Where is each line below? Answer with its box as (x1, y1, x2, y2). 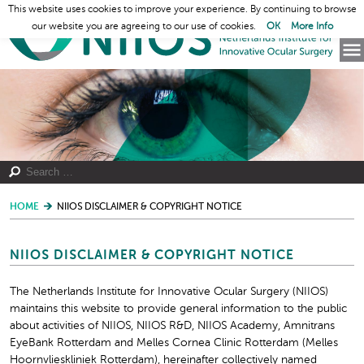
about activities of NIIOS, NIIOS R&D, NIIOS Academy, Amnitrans (10, 319, 335, 331)
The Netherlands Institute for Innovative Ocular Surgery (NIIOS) (10, 285, 328, 297)
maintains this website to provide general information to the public (10, 302, 347, 314)
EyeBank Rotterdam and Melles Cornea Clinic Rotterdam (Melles (10, 336, 338, 349)
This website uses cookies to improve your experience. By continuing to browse (7, 5, 357, 15)
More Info (290, 22, 333, 32)
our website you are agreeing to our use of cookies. (31, 22, 258, 32)
